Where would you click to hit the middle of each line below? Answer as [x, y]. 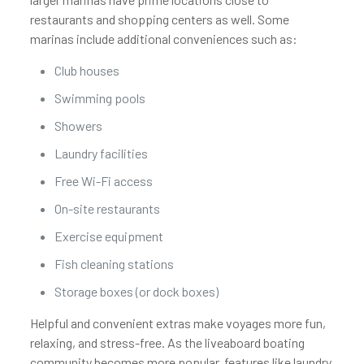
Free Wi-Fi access [103, 181]
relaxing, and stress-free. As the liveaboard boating [167, 342]
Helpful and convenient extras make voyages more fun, [178, 323]
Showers [78, 126]
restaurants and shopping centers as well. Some [159, 19]
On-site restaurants [107, 208]
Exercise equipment [108, 236]
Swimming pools [100, 98]
